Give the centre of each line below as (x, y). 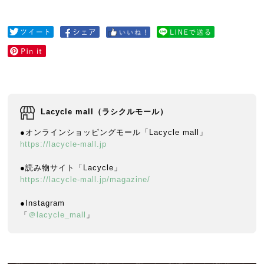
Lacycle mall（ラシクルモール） (105, 111)
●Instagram (43, 203)
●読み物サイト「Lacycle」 (71, 167)
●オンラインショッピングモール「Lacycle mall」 (114, 132)
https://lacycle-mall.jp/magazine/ (85, 179)
